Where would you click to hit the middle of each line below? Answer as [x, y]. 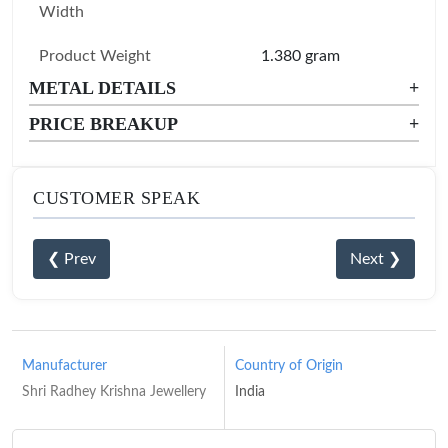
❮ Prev [71, 258]
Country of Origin [288, 365]
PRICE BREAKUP [103, 123]
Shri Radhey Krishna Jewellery [114, 391]
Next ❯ [375, 258]
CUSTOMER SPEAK [116, 197]
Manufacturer [64, 365]
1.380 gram [300, 55]
